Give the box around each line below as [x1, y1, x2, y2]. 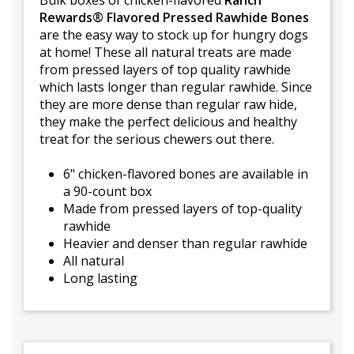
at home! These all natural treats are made [40, 43, 292, 61]
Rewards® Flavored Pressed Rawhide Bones [40, 9, 309, 26]
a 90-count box [63, 183, 152, 200]
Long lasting [63, 269, 137, 287]
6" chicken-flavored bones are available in [63, 165, 308, 183]
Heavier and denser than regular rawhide [63, 235, 307, 252]
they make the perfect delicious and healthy [40, 113, 297, 130]
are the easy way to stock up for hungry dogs [40, 26, 308, 43]
